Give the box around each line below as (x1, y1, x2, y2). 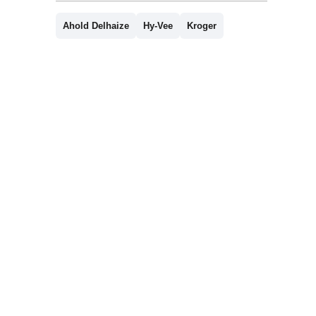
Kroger (186, 20, 217, 32)
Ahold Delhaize (62, 20, 129, 32)
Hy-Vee (142, 20, 173, 32)
